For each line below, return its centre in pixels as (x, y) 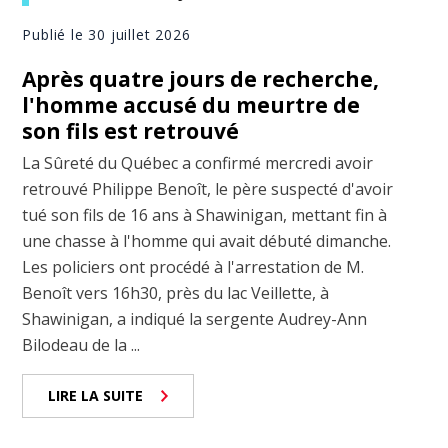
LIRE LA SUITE (96, 396)
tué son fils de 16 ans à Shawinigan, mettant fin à (205, 215)
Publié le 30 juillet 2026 (106, 35)
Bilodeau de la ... (81, 345)
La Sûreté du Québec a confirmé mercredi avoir (198, 163)
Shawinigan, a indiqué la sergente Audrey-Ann (195, 319)
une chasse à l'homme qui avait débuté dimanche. (207, 241)
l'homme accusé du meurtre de (191, 105)
